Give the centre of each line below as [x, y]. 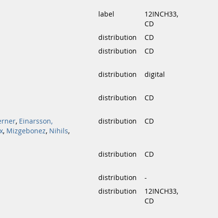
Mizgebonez [26, 131]
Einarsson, [36, 121]
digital [155, 74]
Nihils [59, 131]
